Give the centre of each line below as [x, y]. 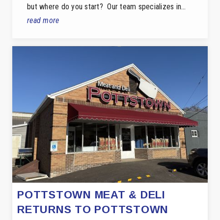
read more [43, 20]
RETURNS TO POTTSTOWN [93, 210]
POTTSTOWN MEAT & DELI [91, 195]
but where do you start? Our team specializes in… [107, 6]
